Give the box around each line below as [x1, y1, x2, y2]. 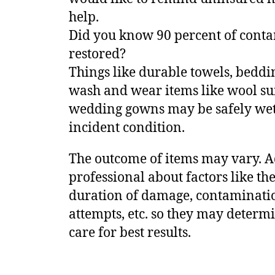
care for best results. [69, 224, 191, 241]
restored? [69, 45, 126, 63]
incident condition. [69, 119, 185, 136]
